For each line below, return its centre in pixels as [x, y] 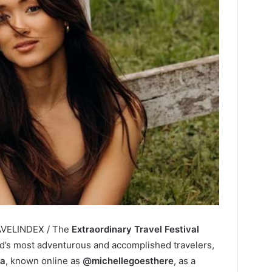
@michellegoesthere [128, 260]
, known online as [44, 260]
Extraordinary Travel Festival [135, 229]
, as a [185, 260]
